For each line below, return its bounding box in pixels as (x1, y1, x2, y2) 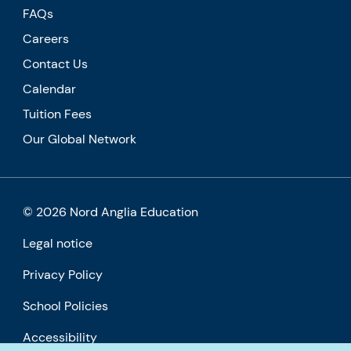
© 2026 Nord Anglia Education (23, 203, 199, 220)
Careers (23, 30, 70, 47)
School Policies (23, 297, 109, 314)
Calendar (23, 80, 77, 97)
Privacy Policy (23, 266, 103, 283)
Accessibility (23, 328, 98, 346)
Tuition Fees (23, 105, 92, 122)
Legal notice (23, 234, 93, 251)
